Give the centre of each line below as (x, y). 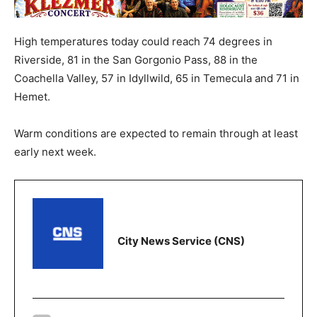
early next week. (55, 152)
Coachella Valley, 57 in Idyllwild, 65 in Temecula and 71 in (157, 79)
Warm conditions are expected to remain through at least (156, 134)
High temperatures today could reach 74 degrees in (143, 42)
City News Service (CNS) (181, 241)
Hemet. (32, 97)
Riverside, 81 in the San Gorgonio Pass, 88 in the (136, 60)
